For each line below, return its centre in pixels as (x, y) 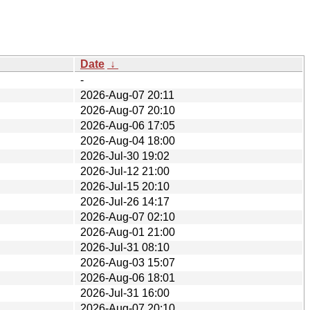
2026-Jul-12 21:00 (125, 171)
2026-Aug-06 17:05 (128, 125)
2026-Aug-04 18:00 (128, 140)
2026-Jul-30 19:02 (125, 156)
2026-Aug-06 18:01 (128, 277)
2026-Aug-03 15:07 (128, 262)
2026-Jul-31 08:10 (125, 247)
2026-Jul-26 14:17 (125, 201)
